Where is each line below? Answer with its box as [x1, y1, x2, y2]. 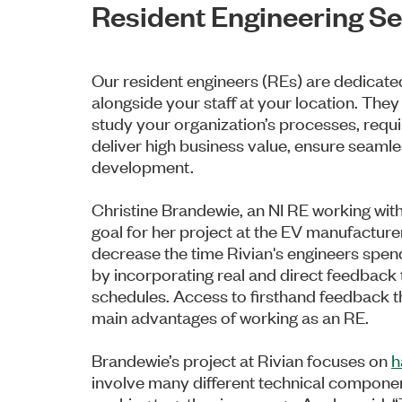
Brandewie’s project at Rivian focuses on [92, 347, 391, 371]
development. [92, 153, 194, 177]
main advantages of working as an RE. [92, 304, 369, 328]
